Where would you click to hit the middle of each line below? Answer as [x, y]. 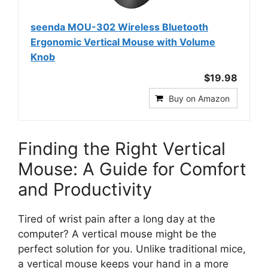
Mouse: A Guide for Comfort [132, 169]
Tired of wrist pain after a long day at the [117, 219]
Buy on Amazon [199, 98]
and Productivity [85, 189]
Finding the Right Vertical [122, 148]
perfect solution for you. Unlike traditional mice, [132, 249]
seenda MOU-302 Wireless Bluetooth [119, 27]
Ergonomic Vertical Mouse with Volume [123, 42]
